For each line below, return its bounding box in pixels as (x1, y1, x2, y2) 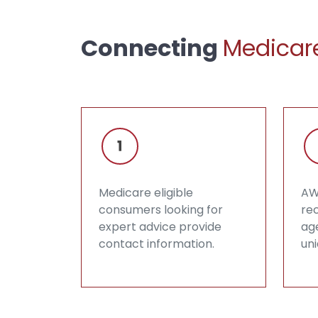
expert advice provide (99, 218, 221, 235)
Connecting (81, 31, 223, 64)
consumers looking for (99, 201, 223, 218)
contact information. (99, 235, 214, 252)
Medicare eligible (99, 184, 193, 201)
